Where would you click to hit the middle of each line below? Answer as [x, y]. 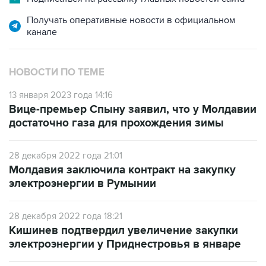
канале [42, 32]
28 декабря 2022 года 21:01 [66, 156]
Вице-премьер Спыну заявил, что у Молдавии [133, 110]
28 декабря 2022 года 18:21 [66, 216]
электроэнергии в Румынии [83, 184]
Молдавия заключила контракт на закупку [122, 170]
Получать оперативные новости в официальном [131, 20]
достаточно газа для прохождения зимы [116, 123]
